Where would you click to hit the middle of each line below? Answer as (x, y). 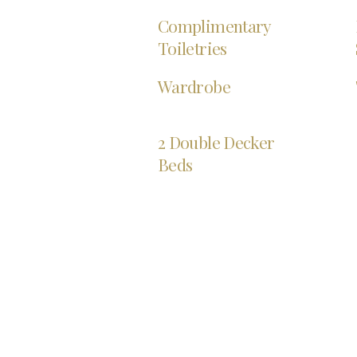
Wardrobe (194, 86)
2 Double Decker (216, 142)
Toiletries (192, 48)
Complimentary (214, 26)
